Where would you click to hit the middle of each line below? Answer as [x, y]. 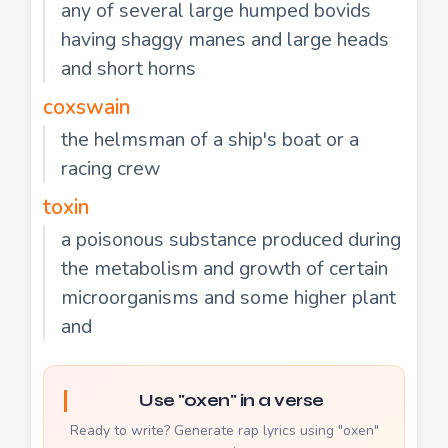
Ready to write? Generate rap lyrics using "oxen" [224, 430]
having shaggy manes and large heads [225, 39]
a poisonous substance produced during [231, 239]
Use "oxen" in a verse [231, 400]
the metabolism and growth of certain [224, 268]
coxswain [87, 106]
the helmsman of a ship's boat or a [210, 139]
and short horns [128, 68]
